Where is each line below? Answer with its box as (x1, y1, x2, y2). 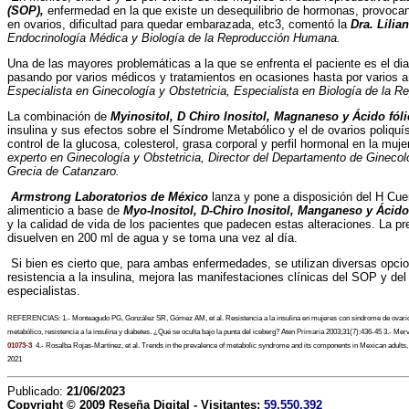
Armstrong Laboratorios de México (11, 190, 208, 204)
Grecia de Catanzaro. (7, 164, 120, 178)
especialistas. (7, 284, 80, 298)
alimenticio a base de (7, 204, 123, 217)
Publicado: (7, 383, 67, 398)
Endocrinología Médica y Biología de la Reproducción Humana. (7, 31, 341, 45)
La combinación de (7, 110, 110, 123)
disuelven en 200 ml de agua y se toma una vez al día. (7, 231, 298, 245)
